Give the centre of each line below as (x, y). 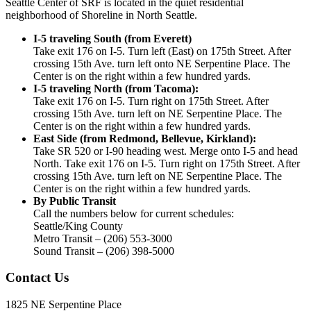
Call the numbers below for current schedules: (134, 213)
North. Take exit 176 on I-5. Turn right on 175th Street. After (167, 163)
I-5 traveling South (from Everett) (112, 38)
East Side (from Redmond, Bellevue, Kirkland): (145, 138)
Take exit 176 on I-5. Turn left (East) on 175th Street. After (162, 51)
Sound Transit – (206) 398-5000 (104, 251)
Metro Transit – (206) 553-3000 (103, 238)
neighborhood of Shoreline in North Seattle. (101, 15)
